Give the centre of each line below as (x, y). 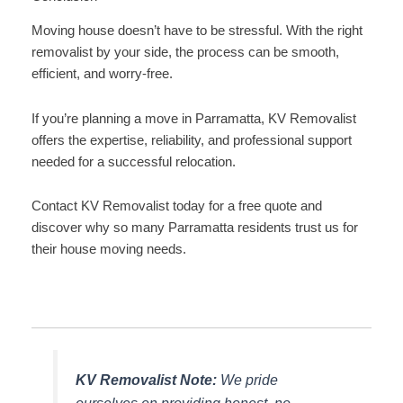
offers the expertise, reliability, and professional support (191, 140)
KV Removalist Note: (146, 380)
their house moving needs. (108, 250)
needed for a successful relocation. (133, 161)
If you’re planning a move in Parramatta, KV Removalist (193, 118)
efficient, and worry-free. (102, 74)
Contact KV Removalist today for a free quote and (176, 206)
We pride (247, 380)
